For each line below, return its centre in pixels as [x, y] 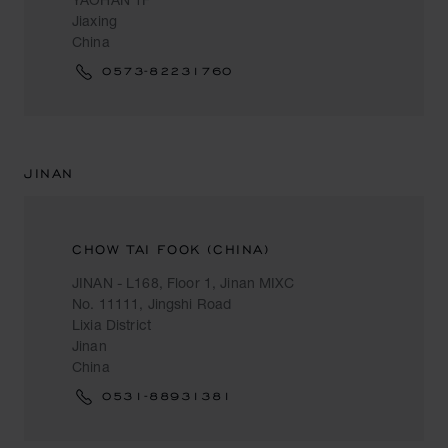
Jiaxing [94, 20]
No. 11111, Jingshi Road [152, 303]
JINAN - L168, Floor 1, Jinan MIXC [183, 282]
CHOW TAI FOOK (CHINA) [171, 249]
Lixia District [111, 324]
